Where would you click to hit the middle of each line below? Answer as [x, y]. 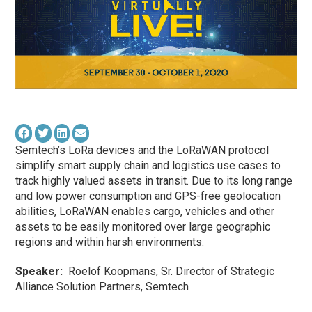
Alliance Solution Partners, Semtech [102, 287]
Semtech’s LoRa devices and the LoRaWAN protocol [142, 150]
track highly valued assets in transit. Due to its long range [154, 181]
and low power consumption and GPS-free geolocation [148, 196]
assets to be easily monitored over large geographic [143, 227]
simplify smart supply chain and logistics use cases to [148, 166]
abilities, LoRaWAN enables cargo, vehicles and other [145, 212]
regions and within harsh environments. [110, 242]
